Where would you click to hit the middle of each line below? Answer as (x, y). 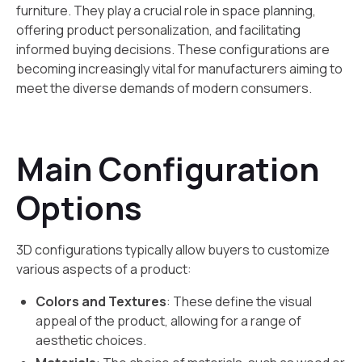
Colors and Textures (101, 301)
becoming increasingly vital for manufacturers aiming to (179, 69)
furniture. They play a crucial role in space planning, (166, 11)
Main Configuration (168, 168)
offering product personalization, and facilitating (158, 30)
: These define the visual (239, 301)
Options (79, 207)
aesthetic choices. (91, 340)
